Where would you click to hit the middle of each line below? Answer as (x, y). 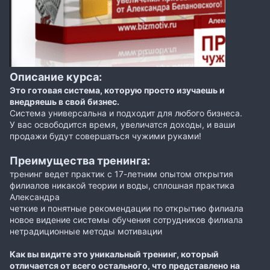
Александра (35, 196)
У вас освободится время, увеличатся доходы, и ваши (122, 124)
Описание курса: (56, 77)
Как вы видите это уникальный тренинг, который (114, 254)
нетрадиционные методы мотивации (86, 231)
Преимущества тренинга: (80, 160)
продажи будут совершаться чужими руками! (105, 136)
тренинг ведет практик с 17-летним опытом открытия (121, 174)
